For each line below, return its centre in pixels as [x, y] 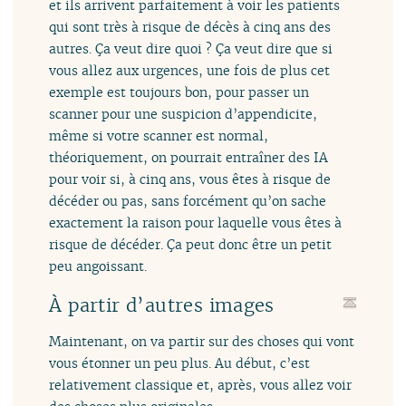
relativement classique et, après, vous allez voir [201, 384]
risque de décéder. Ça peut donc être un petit [191, 244]
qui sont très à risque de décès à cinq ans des [190, 26]
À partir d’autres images [162, 305]
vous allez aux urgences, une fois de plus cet [190, 70]
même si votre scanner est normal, [159, 135]
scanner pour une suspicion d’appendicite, [184, 113]
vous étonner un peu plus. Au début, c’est [180, 362]
